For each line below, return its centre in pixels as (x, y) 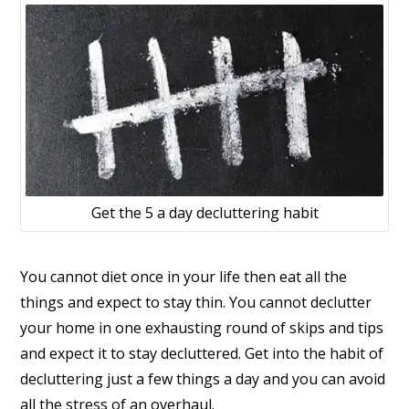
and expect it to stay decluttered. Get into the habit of (202, 353)
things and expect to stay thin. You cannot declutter (196, 302)
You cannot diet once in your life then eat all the (184, 276)
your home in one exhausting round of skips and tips (202, 327)
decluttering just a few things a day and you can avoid (203, 378)
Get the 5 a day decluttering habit (204, 213)
